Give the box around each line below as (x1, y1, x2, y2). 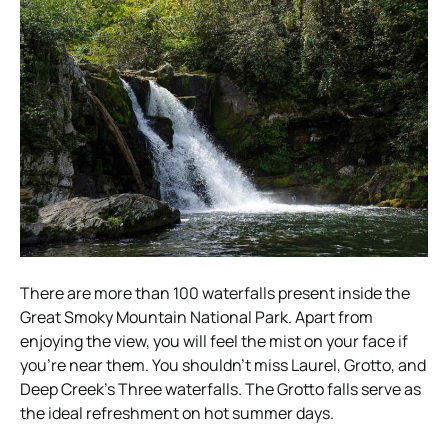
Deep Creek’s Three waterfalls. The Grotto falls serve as (20, 377, 421, 400)
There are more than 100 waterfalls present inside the (20, 281, 410, 304)
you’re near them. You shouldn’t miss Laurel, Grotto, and (20, 353, 426, 376)
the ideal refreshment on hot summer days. (20, 401, 334, 424)
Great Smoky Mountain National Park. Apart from (20, 305, 373, 328)
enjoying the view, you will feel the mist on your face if (20, 329, 408, 352)
